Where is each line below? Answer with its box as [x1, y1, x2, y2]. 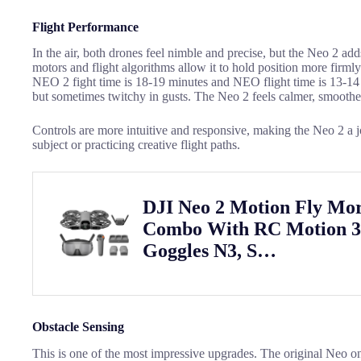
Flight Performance [32, 19, 139, 34]
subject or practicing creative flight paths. [32, 138, 240, 152]
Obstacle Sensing [32, 320, 124, 334]
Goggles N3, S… [143, 239, 276, 261]
